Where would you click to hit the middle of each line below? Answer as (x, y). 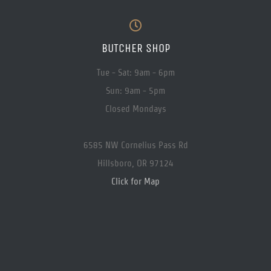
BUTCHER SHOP (135, 48)
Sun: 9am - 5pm (135, 91)
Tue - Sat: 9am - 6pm (135, 73)
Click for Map (135, 181)
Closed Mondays (135, 109)
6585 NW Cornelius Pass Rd (135, 145)
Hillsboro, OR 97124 (135, 163)
